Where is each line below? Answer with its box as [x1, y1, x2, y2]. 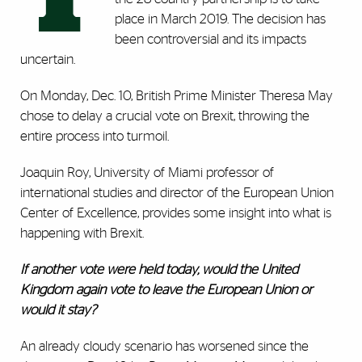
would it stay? [20, 303, 96, 318]
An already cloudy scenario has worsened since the [20, 339, 309, 354]
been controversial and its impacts [115, 32, 306, 47]
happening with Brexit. [20, 226, 147, 241]
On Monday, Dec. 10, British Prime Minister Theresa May [20, 89, 333, 103]
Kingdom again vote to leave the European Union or [20, 283, 313, 297]
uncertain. [20, 53, 78, 67]
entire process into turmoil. [20, 129, 172, 144]
